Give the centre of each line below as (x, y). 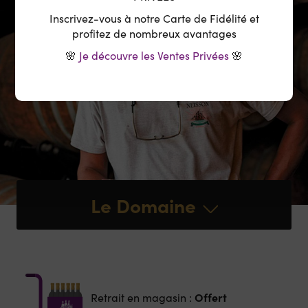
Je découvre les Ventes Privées (154, 55)
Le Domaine (143, 205)
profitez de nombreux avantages (154, 33)
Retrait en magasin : (142, 297)
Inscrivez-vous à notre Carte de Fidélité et (154, 18)
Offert (210, 297)
